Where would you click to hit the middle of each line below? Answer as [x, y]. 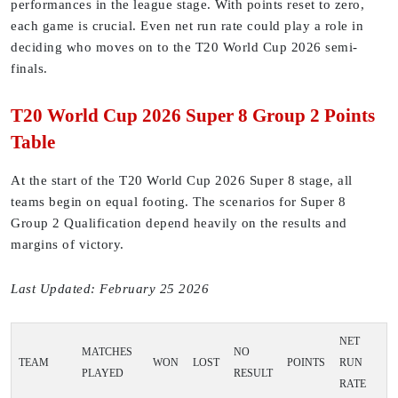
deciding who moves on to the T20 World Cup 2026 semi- [184, 48]
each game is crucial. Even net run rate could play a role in [187, 26]
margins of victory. [68, 245]
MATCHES [107, 352]
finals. [29, 69]
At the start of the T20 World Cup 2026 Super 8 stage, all [182, 181]
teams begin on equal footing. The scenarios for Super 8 [179, 202]
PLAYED [103, 374]
